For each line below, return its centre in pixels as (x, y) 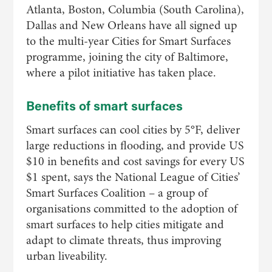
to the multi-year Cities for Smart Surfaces (128, 41)
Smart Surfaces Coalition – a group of (117, 193)
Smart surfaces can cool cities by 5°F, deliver (133, 130)
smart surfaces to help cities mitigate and (125, 224)
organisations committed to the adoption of (131, 209)
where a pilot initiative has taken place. (121, 73)
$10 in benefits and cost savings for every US (135, 161)
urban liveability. (66, 256)
